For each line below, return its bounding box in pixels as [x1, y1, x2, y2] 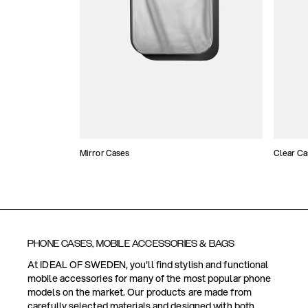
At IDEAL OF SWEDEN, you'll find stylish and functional [27, 258, 269, 272]
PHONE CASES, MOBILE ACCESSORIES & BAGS [27, 239, 235, 250]
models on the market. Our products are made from [27, 285, 252, 300]
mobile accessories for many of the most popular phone [27, 272, 272, 286]
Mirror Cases [80, 147, 130, 159]
